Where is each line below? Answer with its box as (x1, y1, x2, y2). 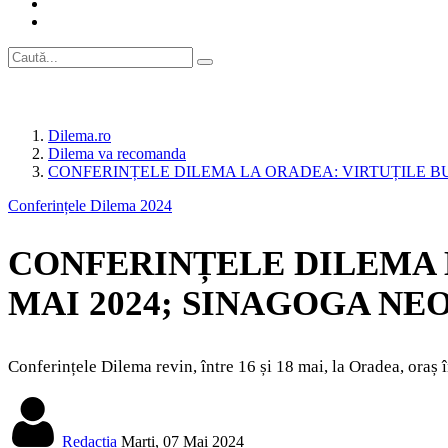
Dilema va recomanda (48, 145, 186, 162)
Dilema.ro (48, 127, 111, 144)
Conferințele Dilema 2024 (8, 197, 172, 214)
